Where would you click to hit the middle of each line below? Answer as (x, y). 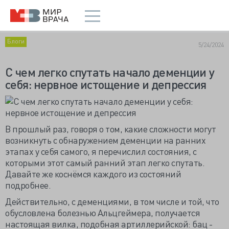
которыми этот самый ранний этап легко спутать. (105, 162)
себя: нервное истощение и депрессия (106, 84)
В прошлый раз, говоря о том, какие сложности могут (110, 129)
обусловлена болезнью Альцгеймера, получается (102, 212)
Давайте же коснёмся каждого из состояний (93, 174)
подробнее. (28, 185)
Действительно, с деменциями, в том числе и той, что (112, 201)
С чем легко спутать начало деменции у (110, 72)
